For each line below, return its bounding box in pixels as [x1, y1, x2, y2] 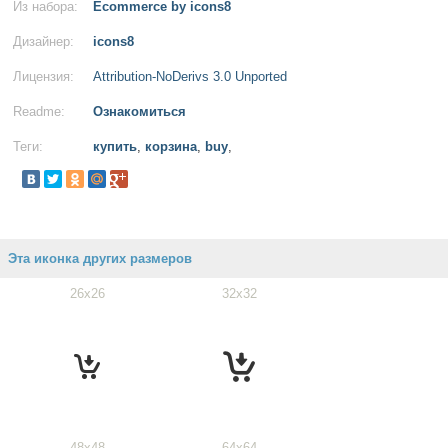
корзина [145, 139, 197, 154]
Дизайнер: [13, 34, 74, 49]
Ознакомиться [93, 104, 186, 119]
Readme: [13, 104, 65, 119]
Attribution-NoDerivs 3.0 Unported [93, 69, 287, 84]
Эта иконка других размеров [8, 251, 192, 266]
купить [93, 139, 137, 154]
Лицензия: [13, 69, 74, 84]
